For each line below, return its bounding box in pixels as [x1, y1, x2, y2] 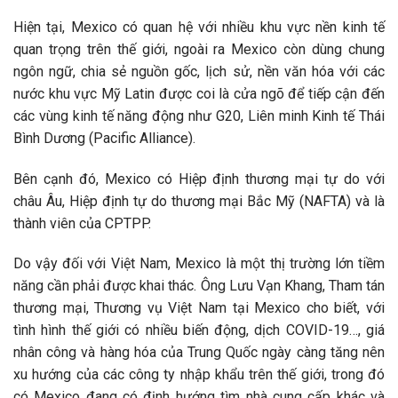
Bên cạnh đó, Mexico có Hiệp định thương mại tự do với [13, 170, 385, 187]
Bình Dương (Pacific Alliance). [13, 129, 195, 147]
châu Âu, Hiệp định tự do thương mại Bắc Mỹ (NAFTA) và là [13, 192, 385, 210]
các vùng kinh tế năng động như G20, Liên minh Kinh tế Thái [13, 107, 385, 124]
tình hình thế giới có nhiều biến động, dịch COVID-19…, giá [13, 322, 385, 339]
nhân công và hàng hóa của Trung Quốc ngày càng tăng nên [13, 344, 385, 362]
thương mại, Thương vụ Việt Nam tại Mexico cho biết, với [13, 299, 385, 317]
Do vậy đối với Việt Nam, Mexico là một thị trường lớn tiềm [13, 255, 385, 273]
